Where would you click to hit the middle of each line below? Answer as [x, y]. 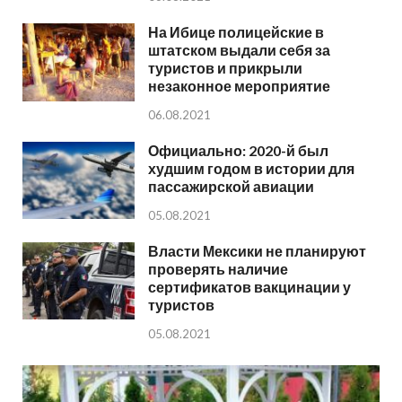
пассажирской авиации [231, 187]
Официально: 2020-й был [238, 151]
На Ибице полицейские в [236, 32]
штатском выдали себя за [239, 50]
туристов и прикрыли [225, 68]
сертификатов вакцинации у [249, 287]
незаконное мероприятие [239, 86]
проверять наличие [218, 269]
